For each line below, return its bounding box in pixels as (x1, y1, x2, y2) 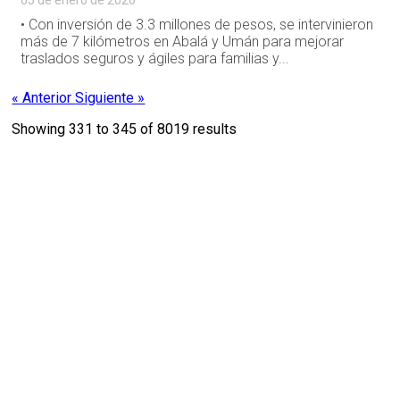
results (189, 121, 237, 138)
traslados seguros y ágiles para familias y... (21, 50, 290, 68)
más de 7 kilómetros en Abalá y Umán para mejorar (21, 33, 345, 51)
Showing (12, 121, 70, 138)
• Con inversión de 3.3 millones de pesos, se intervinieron (21, 16, 374, 34)
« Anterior (12, 89, 76, 107)
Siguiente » (75, 89, 146, 107)
